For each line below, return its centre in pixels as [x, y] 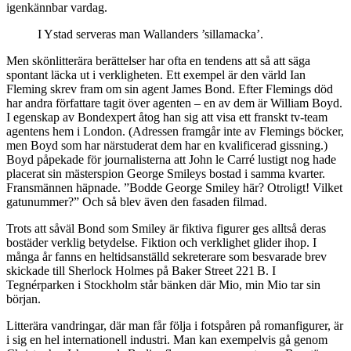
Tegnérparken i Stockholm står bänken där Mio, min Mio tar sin [163, 284]
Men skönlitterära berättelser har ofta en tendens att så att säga [158, 60]
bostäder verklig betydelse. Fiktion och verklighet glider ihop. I [161, 242]
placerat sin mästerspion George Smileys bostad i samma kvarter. [166, 173]
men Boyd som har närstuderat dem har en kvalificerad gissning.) [167, 145]
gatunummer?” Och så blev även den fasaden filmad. [137, 201]
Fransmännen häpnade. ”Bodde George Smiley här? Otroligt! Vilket [174, 187]
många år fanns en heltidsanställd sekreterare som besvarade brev [166, 256]
